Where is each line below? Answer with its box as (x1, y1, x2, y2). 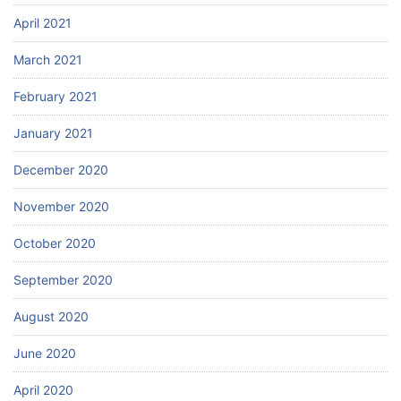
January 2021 (13, 124, 93, 141)
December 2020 (13, 161, 108, 177)
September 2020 (13, 271, 113, 287)
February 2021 (13, 88, 98, 104)
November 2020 (13, 198, 109, 214)
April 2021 (13, 14, 72, 30)
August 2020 (13, 308, 89, 324)
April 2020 (13, 381, 73, 397)
